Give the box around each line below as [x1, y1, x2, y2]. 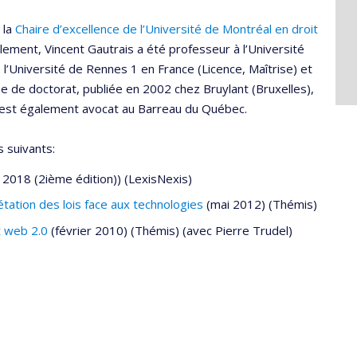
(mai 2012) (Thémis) [203, 196, 317, 213]
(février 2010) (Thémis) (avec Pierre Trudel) [48, 222, 292, 238]
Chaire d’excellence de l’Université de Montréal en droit [15, 21, 318, 37]
